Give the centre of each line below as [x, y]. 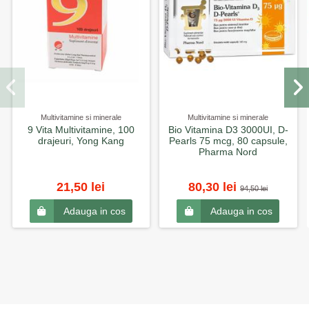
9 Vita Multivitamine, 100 [81, 129]
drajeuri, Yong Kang [81, 140]
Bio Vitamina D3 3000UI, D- [228, 129]
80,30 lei [215, 187]
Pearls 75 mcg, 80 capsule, [228, 140]
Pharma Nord [228, 151]
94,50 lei [254, 189]
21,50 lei [81, 187]
